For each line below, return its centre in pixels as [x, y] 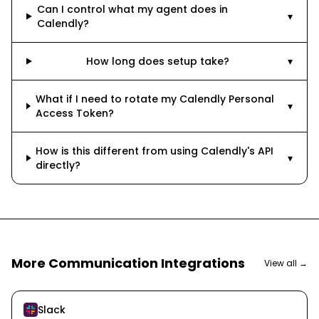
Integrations [202, 263]
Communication [103, 263]
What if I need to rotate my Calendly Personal [155, 99]
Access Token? [74, 113]
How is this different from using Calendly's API [155, 151]
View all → [286, 263]
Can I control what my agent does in [132, 9]
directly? [58, 165]
